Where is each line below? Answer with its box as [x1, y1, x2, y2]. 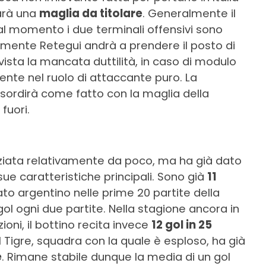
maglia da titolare [39, 6, 142, 21]
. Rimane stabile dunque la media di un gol [2, 249, 230, 265]
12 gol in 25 [151, 217, 212, 233]
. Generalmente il [142, 6, 236, 21]
